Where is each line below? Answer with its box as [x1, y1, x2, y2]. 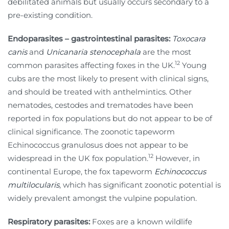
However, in [153, 153, 200, 163]
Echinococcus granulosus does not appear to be [8, 140, 188, 150]
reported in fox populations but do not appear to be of [8, 113, 212, 123]
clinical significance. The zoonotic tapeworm [8, 126, 175, 136]
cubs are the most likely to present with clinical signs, [8, 73, 209, 83]
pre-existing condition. [8, 10, 93, 20]
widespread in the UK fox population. [8, 153, 148, 163]
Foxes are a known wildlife [90, 216, 192, 226]
